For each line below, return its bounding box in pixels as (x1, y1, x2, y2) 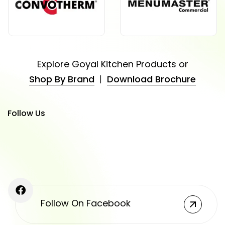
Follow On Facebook (41, 196, 131, 209)
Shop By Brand (29, 72, 94, 85)
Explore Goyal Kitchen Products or (37, 57, 188, 70)
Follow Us (8, 107, 45, 119)
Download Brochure (107, 72, 196, 85)
